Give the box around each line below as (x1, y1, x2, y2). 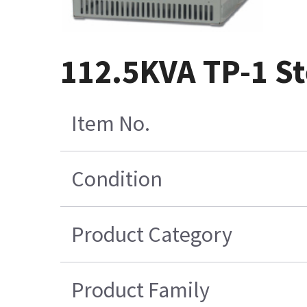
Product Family (71, 275, 210, 304)
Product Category (71, 220, 232, 248)
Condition (71, 164, 162, 193)
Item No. (71, 109, 150, 137)
